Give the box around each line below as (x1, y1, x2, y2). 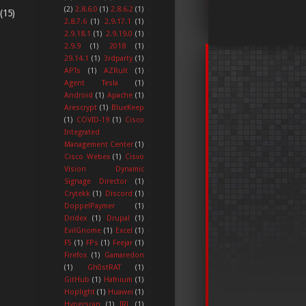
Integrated (64, 127, 100, 137)
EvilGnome (64, 225, 101, 235)
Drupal (107, 213, 130, 223)
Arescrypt (64, 102, 97, 112)
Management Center (64, 139, 133, 149)
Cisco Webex (64, 152, 110, 161)
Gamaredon (105, 250, 144, 260)
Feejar (113, 238, 133, 247)
